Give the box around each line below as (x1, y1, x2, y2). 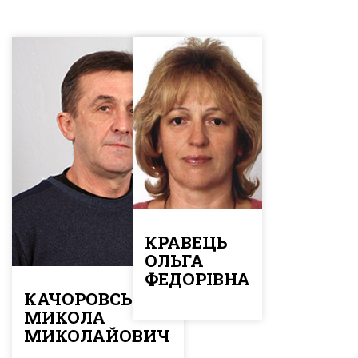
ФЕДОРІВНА (144, 267, 250, 290)
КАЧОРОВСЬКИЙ (24, 287, 172, 310)
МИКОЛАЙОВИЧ (24, 324, 170, 347)
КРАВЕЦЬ (144, 230, 227, 253)
